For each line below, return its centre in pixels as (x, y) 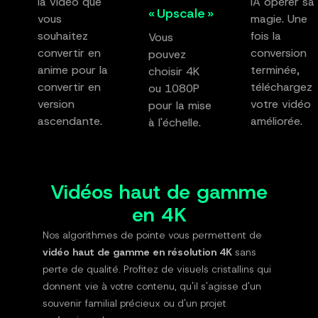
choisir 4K (174, 71)
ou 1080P (174, 88)
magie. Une (279, 18)
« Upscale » (181, 13)
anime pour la (72, 70)
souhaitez (62, 35)
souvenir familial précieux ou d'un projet (135, 303)
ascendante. (70, 121)
